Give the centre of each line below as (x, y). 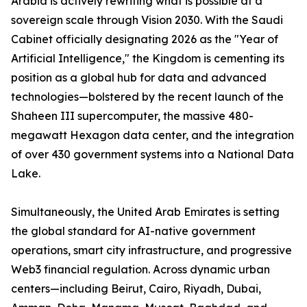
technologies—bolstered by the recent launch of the (147, 97)
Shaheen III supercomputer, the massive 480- (132, 116)
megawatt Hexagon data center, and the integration (152, 135)
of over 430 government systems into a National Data (152, 155)
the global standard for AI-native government (133, 231)
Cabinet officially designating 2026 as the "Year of (145, 39)
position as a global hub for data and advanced (139, 78)
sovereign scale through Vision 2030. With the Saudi (147, 20)
